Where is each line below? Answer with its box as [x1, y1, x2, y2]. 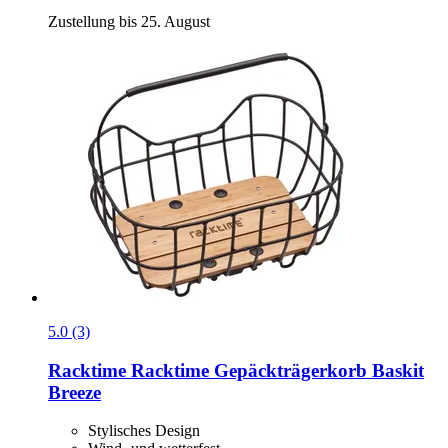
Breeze [48, 381, 101, 403]
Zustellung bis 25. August [48, 12, 210, 30]
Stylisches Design [88, 422, 200, 440]
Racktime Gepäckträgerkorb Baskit [126, 359, 424, 381]
